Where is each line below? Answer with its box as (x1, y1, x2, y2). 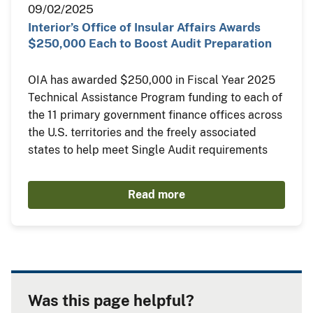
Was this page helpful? (28, 291, 194, 310)
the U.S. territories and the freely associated (28, 125, 256, 139)
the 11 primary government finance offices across (28, 108, 282, 122)
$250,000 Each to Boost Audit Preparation (28, 36, 272, 50)
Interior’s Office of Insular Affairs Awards (28, 20, 261, 34)
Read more (128, 187, 185, 201)
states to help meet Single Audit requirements (28, 143, 268, 156)
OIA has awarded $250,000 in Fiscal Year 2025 (28, 73, 275, 87)
